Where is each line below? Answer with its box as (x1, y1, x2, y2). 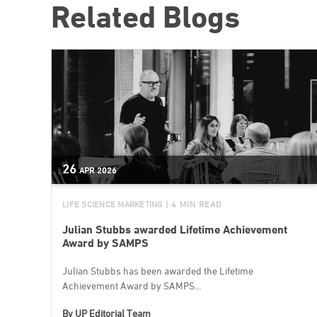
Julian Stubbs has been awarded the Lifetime (62, 264, 253, 277)
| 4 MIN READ (165, 198, 221, 209)
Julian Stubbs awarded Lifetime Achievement (62, 222, 287, 236)
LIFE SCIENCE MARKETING (62, 198, 163, 209)
